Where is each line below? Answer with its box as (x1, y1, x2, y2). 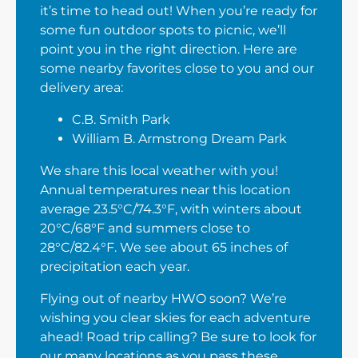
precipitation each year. (40, 259, 189, 274)
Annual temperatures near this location (40, 182, 291, 197)
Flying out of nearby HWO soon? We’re (40, 291, 287, 306)
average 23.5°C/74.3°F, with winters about (40, 201, 302, 217)
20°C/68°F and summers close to (40, 221, 250, 236)
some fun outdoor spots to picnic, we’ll (40, 22, 286, 38)
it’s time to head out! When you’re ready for (40, 3, 317, 18)
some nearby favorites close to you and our (40, 61, 314, 76)
